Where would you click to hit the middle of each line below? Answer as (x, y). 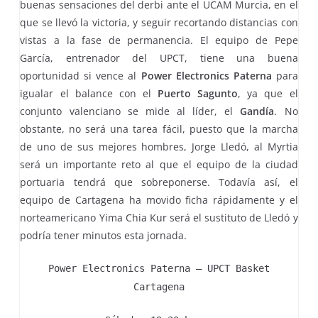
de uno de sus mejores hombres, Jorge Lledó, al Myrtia (159, 147)
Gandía (257, 111)
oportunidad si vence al (78, 76)
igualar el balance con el (89, 93)
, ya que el (268, 93)
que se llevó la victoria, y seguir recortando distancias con (159, 22)
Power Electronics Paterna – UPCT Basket (159, 268)
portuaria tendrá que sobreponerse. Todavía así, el (159, 182)
